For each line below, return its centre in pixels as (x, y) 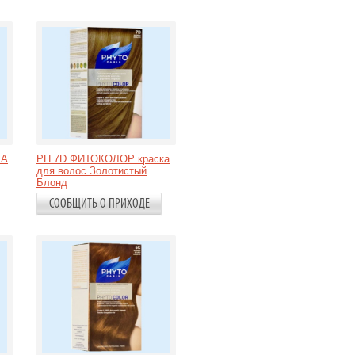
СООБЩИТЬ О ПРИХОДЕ (99, 204)
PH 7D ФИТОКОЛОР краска (103, 159)
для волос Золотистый (92, 171)
